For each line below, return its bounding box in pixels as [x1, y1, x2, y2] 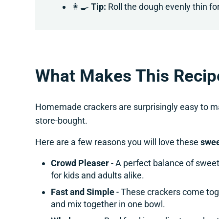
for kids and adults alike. [50, 170, 144, 181]
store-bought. [35, 115, 88, 126]
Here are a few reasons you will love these [35, 137, 201, 148]
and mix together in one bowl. [50, 199, 165, 210]
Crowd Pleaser [50, 158, 109, 169]
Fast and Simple [50, 187, 114, 197]
